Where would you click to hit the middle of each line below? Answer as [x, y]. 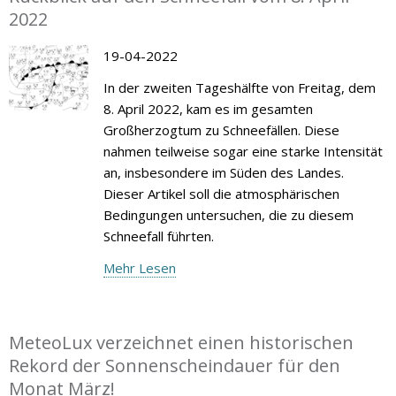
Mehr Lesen [139, 267]
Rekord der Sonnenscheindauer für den [175, 365]
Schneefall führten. [158, 236]
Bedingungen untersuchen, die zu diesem [228, 214]
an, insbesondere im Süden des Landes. [223, 172]
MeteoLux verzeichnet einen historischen [181, 342]
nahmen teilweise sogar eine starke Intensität [243, 151]
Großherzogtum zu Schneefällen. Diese [221, 129]
